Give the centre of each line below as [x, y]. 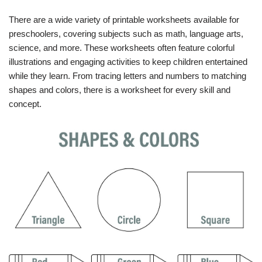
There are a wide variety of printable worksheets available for [124, 20]
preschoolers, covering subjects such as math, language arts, [126, 34]
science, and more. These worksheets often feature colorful [122, 48]
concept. [25, 104]
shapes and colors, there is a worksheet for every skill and [120, 90]
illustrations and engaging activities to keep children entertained [128, 62]
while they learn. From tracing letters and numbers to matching [127, 76]
